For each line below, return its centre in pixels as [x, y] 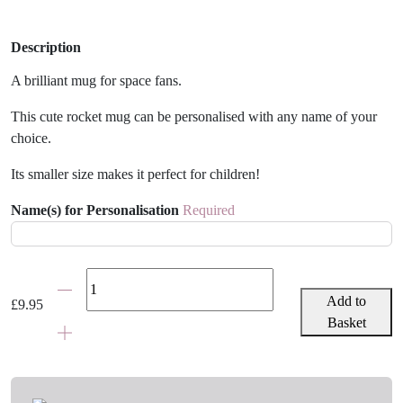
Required [209, 210]
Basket [346, 322]
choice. [31, 139]
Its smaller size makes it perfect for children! [135, 175]
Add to [347, 300]
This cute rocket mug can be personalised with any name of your [194, 117]
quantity [65, 343]
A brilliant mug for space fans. [96, 81]
